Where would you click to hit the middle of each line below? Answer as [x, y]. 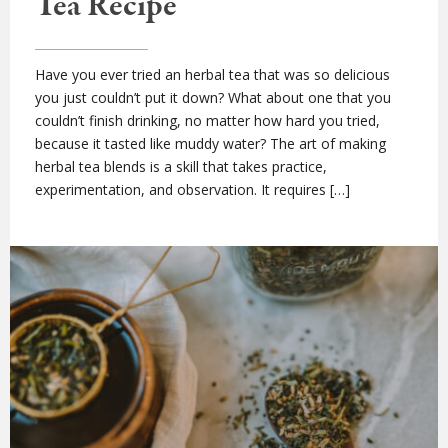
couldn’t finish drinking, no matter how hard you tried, [207, 120]
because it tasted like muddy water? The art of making [210, 143]
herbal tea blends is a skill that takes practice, [181, 166]
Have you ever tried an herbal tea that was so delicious [212, 74]
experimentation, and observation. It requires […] [192, 189]
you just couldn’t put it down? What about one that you [213, 97]
